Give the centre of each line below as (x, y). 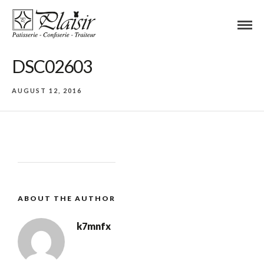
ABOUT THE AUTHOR (67, 198)
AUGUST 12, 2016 (47, 90)
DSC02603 (52, 66)
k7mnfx (94, 226)
